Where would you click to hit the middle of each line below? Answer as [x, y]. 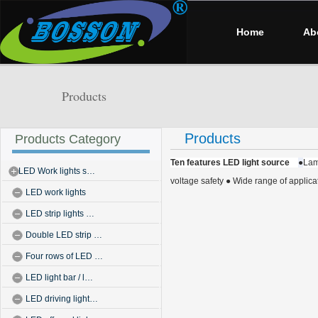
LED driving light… [62, 299]
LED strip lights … [60, 214]
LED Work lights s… [57, 171]
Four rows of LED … [64, 256]
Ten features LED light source [234, 163]
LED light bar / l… [59, 278]
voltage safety [198, 181]
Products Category [68, 139]
